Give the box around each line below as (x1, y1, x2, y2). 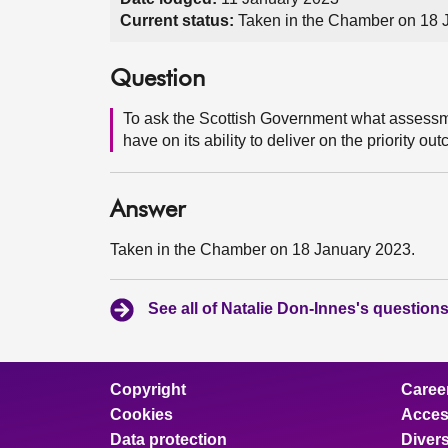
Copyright (110, 381, 186, 398)
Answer (110, 198, 185, 222)
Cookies (110, 406, 173, 423)
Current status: (120, 12, 234, 29)
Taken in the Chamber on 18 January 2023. (110, 241, 415, 258)
